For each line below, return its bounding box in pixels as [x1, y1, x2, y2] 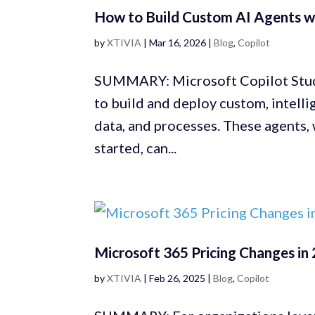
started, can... [94, 139, 177, 157]
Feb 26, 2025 [149, 272, 206, 285]
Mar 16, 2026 [149, 37, 207, 49]
